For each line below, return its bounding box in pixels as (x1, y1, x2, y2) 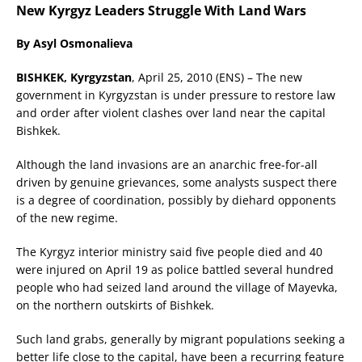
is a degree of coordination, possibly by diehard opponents (16, 192, 336, 208)
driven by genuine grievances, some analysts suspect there (16, 175, 337, 191)
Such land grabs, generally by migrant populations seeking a (16, 331, 345, 347)
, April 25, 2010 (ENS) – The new (132, 69, 302, 86)
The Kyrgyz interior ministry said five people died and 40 (16, 244, 322, 260)
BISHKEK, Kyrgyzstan (16, 69, 132, 86)
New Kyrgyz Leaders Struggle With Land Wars (16, 2, 306, 20)
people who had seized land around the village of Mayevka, (16, 280, 338, 296)
